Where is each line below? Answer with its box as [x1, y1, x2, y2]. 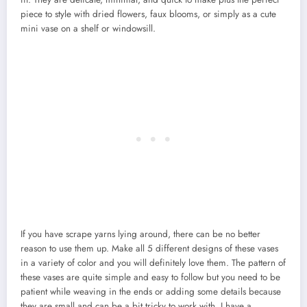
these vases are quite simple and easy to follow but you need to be [21, 270, 280, 284]
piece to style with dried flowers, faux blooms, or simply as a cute [21, 7, 276, 21]
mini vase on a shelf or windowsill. [21, 21, 156, 35]
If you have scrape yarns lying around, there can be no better [21, 227, 260, 241]
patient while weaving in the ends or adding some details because [21, 284, 281, 298]
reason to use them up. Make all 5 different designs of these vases [21, 241, 278, 255]
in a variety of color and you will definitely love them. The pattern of [21, 256, 286, 269]
